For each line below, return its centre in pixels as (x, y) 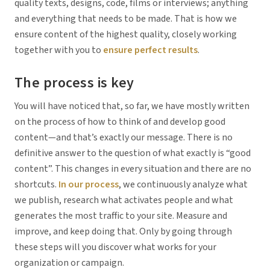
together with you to (59, 50)
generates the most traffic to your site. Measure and (121, 215)
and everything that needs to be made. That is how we (126, 19)
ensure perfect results (150, 50)
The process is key (74, 83)
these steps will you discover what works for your (115, 247)
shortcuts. (36, 184)
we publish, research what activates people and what (124, 200)
